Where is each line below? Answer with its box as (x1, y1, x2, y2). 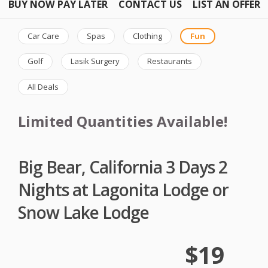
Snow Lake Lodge (18, 200, 149, 224)
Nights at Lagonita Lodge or (18, 178, 229, 201)
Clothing (133, 30, 162, 41)
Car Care (28, 30, 59, 41)
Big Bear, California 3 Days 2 (18, 155, 227, 178)
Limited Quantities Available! (18, 111, 227, 132)
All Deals (28, 81, 59, 92)
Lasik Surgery (71, 56, 120, 67)
